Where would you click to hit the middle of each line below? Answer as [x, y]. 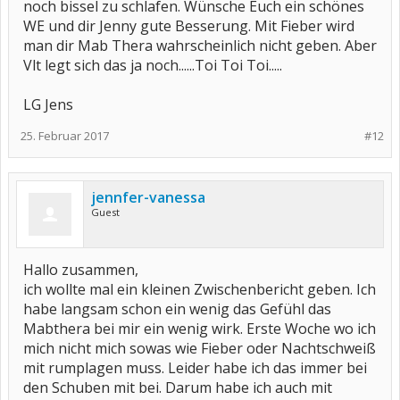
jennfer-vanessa [148, 197]
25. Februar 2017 [65, 136]
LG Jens [48, 104]
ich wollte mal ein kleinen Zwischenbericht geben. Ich [200, 289]
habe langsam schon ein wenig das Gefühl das [177, 309]
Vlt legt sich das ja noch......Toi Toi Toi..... [153, 65]
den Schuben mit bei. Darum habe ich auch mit [178, 387]
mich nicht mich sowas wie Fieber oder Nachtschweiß [200, 348]
